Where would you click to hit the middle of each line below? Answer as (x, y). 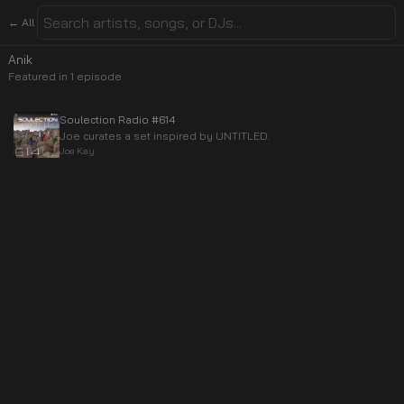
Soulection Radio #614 (117, 119)
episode (98, 76)
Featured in (39, 76)
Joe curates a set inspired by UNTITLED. (165, 136)
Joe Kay (77, 151)
